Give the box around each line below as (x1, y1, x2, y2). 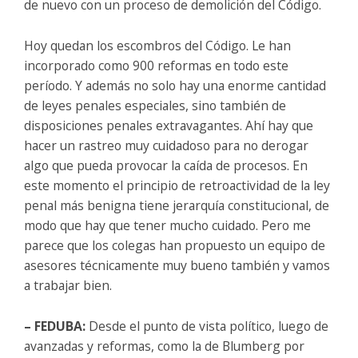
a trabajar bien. (24, 276, 112, 294)
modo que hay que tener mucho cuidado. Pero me (24, 216, 311, 234)
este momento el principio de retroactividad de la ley (24, 176, 330, 194)
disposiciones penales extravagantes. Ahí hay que (24, 116, 313, 134)
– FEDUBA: (24, 316, 86, 335)
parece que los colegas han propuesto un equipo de (24, 236, 325, 254)
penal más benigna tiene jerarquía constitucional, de (24, 196, 329, 214)
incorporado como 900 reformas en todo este (24, 56, 288, 74)
